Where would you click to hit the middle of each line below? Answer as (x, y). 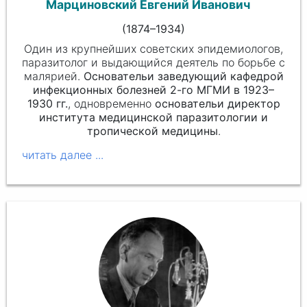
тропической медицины (152, 131)
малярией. (53, 76)
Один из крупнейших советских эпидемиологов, (153, 49)
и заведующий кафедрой (215, 76)
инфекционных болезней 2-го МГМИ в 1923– (153, 90)
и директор (248, 104)
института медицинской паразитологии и (153, 118)
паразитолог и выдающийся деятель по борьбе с (153, 63)
